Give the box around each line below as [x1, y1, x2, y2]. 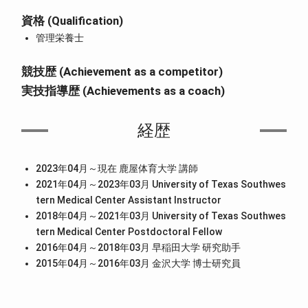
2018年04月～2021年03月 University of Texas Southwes [36, 210, 287, 221]
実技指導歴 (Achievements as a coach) [21, 84, 225, 98]
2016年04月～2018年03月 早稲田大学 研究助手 [36, 241, 241, 253]
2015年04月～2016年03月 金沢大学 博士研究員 [36, 257, 241, 269]
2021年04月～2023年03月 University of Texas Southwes [36, 178, 287, 190]
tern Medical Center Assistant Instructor [36, 194, 222, 206]
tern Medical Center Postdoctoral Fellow [36, 225, 223, 237]
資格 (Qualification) [21, 13, 124, 27]
